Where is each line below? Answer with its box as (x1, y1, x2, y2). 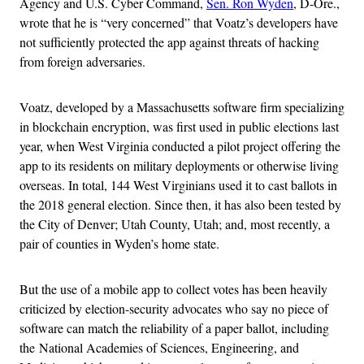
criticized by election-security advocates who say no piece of (19, 300, 328, 318)
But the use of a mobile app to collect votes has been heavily (19, 280, 327, 298)
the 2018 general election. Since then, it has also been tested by (19, 196, 341, 214)
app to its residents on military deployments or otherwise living (19, 157, 339, 175)
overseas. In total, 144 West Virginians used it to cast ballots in (19, 176, 337, 194)
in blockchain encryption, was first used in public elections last (19, 118, 339, 136)
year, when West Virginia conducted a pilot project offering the (19, 137, 340, 155)
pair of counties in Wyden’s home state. (19, 235, 219, 253)
